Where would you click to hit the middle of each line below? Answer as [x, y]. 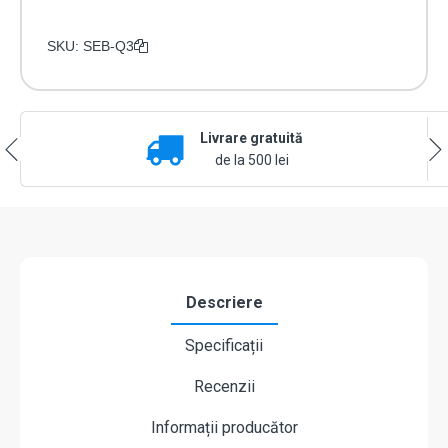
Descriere [224, 303]
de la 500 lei [251, 160]
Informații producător [224, 428]
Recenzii [224, 387]
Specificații [224, 346]
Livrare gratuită [251, 138]
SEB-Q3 [108, 46]
